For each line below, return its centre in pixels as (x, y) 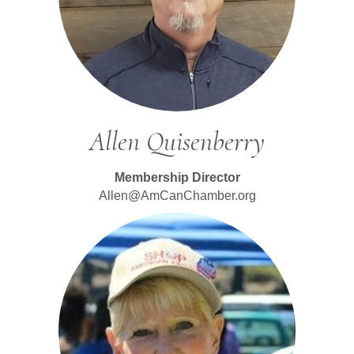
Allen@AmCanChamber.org (177, 195)
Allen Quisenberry (177, 141)
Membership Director (177, 177)
